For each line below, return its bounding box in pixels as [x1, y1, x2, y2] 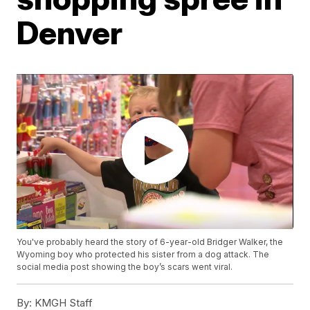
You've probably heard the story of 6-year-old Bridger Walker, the [17, 237, 284, 248]
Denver [17, 13, 123, 52]
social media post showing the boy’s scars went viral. [17, 262, 233, 273]
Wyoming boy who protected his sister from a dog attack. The [17, 249, 270, 260]
